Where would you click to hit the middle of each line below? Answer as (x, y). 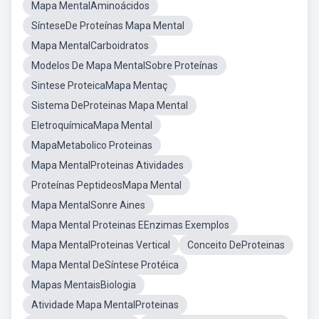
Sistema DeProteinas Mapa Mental (110, 105)
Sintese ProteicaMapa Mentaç (99, 85)
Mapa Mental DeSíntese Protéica (105, 265)
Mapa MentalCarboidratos (90, 46)
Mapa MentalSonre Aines (88, 205)
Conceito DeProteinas (236, 245)
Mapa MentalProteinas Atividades (108, 165)
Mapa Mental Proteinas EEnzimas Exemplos (130, 225)
